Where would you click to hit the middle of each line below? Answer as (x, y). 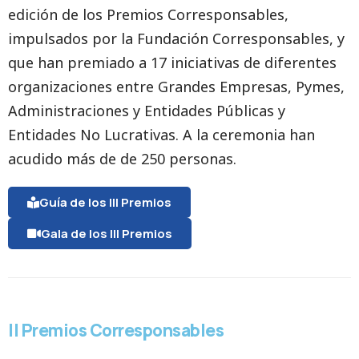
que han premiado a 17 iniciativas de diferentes (172, 63)
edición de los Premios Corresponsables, (148, 14)
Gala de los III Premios (107, 234)
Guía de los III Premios (105, 202)
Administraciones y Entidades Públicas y (147, 111)
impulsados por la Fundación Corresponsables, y (176, 38)
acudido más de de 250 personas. (122, 159)
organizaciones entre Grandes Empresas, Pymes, (176, 87)
